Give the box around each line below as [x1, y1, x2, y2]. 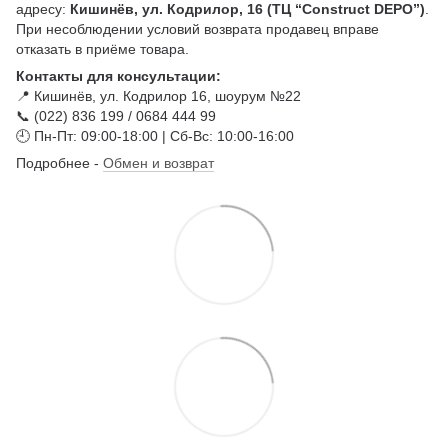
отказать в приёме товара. [16, 40, 189, 57]
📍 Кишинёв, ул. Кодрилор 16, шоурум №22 [16, 87, 301, 104]
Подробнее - [16, 154, 103, 171]
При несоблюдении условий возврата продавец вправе [16, 20, 379, 37]
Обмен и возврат [103, 154, 214, 171]
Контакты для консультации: [16, 67, 221, 84]
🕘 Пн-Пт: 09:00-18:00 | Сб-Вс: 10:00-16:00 [16, 127, 294, 144]
